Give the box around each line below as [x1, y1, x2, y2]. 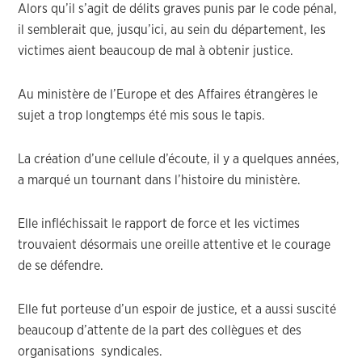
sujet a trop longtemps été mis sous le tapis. [18, 109, 266, 122]
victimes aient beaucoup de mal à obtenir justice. [18, 44, 294, 57]
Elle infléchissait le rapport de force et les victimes [18, 217, 301, 230]
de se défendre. [18, 259, 104, 272]
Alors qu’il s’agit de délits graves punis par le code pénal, [18, 2, 338, 15]
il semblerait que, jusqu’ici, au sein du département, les [18, 23, 326, 36]
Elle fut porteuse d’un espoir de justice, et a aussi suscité [18, 303, 337, 316]
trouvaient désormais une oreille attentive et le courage [18, 238, 331, 251]
